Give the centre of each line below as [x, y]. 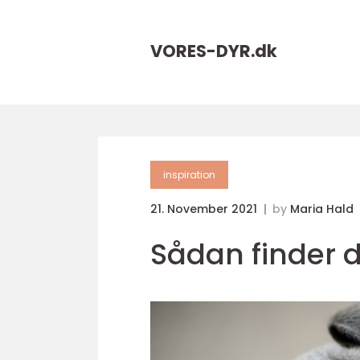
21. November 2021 [205, 209]
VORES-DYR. [202, 51]
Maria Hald [322, 209]
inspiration [189, 175]
